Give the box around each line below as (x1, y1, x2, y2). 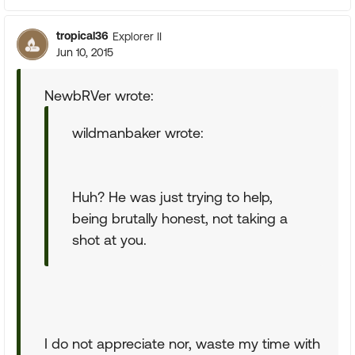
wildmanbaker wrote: (72, 124, 204, 141)
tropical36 (56, 29, 109, 42)
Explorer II (113, 29, 162, 43)
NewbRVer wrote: (44, 87, 154, 104)
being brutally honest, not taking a (72, 210, 288, 227)
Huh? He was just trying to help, (72, 189, 273, 205)
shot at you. (72, 231, 147, 248)
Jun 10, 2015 (56, 46, 113, 59)
